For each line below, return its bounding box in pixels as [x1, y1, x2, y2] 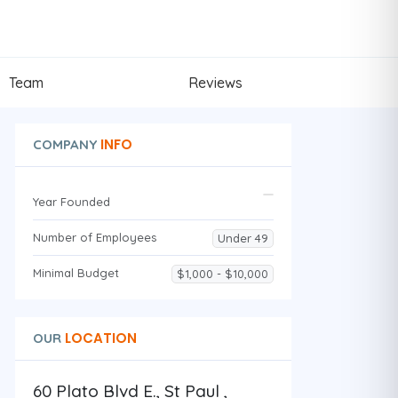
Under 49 [217, 230, 268, 245]
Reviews [188, 73, 243, 92]
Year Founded [32, 194, 110, 209]
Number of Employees [32, 229, 156, 244]
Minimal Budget [32, 265, 119, 280]
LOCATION [60, 328, 137, 347]
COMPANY [32, 135, 97, 153]
